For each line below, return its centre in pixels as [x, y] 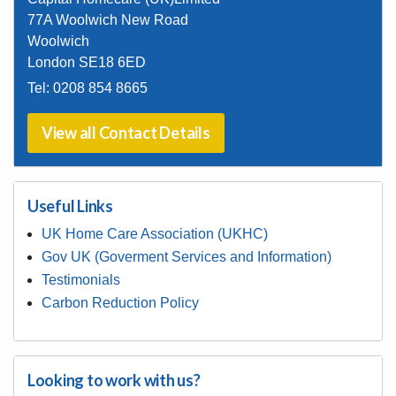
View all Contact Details [126, 133]
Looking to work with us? [114, 380]
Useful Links [70, 206]
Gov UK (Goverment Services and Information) [187, 257]
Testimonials [81, 280]
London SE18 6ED [87, 62]
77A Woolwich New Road [108, 20]
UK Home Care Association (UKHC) [155, 234]
